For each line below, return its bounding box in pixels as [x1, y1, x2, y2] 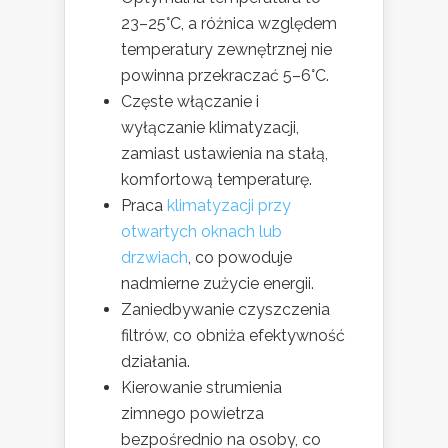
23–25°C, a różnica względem [121, 14, 337, 34]
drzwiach [121, 248, 188, 268]
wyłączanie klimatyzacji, [121, 118, 299, 138]
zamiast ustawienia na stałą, [121, 144, 328, 164]
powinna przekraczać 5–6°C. [121, 66, 329, 86]
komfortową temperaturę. [121, 170, 312, 190]
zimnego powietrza [121, 404, 264, 424]
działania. [121, 352, 190, 372]
